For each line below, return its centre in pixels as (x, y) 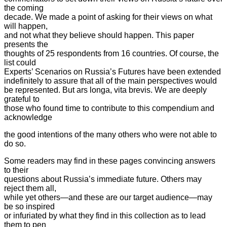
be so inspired (29, 206)
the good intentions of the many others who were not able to (110, 134)
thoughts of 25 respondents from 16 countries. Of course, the (111, 53)
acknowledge (28, 117)
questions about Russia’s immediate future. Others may (103, 179)
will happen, (26, 26)
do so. (15, 143)
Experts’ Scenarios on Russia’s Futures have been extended (112, 71)
